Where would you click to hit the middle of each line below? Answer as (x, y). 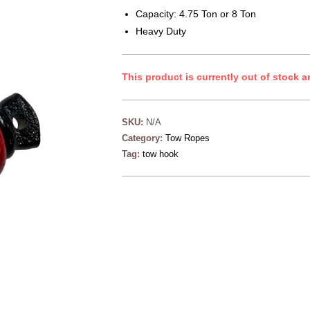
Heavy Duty (161, 31)
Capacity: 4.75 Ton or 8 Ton (196, 14)
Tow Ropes (188, 138)
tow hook (161, 154)
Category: (144, 138)
